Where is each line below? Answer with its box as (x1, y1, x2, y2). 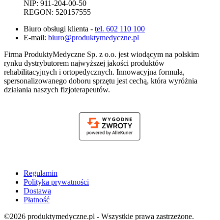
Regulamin (24, 169, 57, 178)
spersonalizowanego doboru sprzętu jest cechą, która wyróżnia (4, 76, 197, 85)
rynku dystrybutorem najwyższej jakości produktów (4, 58, 165, 67)
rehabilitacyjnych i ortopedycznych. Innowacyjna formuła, (4, 67, 185, 76)
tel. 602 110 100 (95, 24, 145, 33)
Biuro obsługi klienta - (24, 24, 95, 33)
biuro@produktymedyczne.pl (48, 33, 139, 42)
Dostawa (24, 187, 51, 195)
